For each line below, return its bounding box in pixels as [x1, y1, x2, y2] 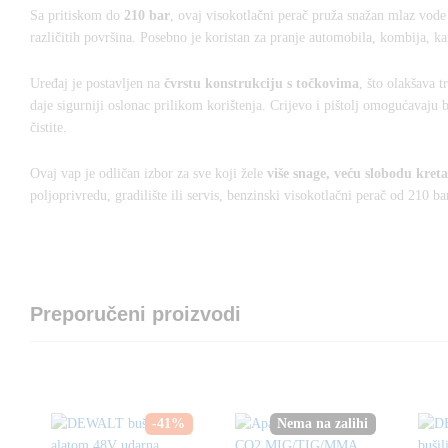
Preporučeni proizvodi [30, 302, 241, 325]
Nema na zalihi [277, 415, 369, 431]
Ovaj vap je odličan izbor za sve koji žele [30, 165, 267, 181]
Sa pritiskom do [30, 8, 124, 24]
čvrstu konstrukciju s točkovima [164, 76, 359, 92]
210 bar [124, 8, 170, 24]
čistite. [30, 120, 67, 136]
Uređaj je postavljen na [30, 76, 164, 92]
